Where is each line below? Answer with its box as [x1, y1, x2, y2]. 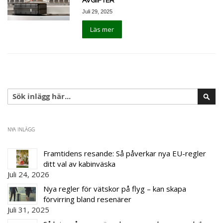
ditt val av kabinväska [43, 158, 115, 169]
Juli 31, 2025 [7, 204, 49, 215]
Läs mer [90, 24, 114, 34]
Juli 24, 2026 [7, 169, 49, 179]
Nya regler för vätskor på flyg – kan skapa [43, 183, 186, 194]
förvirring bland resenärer [43, 194, 131, 204]
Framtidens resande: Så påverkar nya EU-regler [43, 148, 206, 158]
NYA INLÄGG [7, 126, 35, 133]
